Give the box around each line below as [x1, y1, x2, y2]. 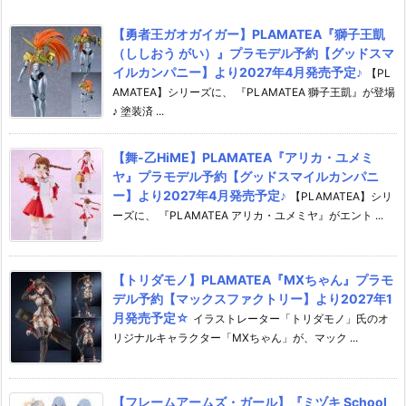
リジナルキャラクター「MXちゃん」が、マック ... [112, 331, 358, 345]
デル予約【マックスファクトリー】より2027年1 [112, 291, 392, 307]
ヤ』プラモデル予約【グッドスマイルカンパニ [112, 169, 379, 185]
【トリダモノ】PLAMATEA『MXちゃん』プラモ [112, 272, 393, 288]
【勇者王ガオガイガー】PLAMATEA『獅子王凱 [112, 26, 385, 43]
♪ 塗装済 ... [112, 104, 164, 119]
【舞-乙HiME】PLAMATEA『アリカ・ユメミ [112, 150, 373, 166]
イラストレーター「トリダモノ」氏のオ [193, 312, 389, 326]
